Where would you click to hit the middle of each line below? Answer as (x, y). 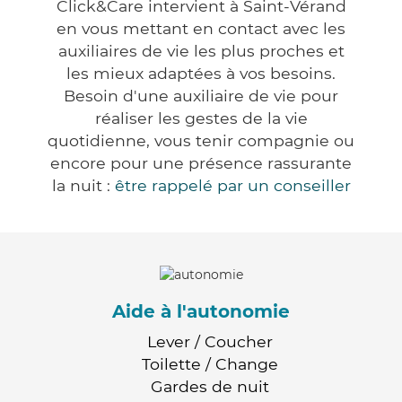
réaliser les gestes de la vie (201, 118)
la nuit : (83, 186)
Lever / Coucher (210, 341)
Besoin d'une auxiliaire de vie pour (201, 96)
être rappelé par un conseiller (232, 186)
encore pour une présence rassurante (201, 163)
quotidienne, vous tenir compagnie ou (201, 141)
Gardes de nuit (210, 386)
